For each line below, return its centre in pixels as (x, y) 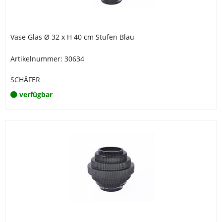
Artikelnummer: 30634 (47, 59)
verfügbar (36, 94)
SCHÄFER (25, 80)
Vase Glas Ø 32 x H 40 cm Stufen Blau (72, 37)
